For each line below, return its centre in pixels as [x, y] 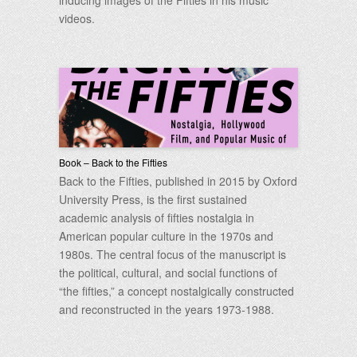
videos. [77, 18]
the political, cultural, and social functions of [168, 273]
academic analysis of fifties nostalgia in [157, 218]
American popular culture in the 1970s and [166, 236]
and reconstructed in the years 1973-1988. [167, 309]
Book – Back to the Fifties [113, 162]
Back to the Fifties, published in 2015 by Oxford [178, 181]
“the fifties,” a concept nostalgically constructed [177, 291]
